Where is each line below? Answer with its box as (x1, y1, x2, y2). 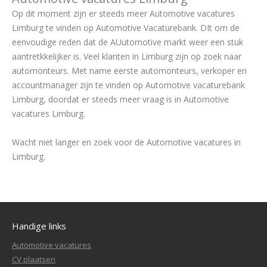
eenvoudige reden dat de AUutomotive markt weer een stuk (12, 36, 243, 48)
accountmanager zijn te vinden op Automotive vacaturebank (12, 79, 245, 91)
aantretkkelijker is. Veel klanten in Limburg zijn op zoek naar (12, 51, 241, 62)
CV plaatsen (12, 254, 55, 265)
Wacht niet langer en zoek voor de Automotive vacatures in (12, 136, 241, 148)
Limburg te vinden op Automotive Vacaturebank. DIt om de (12, 22, 240, 33)
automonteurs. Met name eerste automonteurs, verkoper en (12, 65, 247, 76)
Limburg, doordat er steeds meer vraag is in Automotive (12, 94, 229, 105)
